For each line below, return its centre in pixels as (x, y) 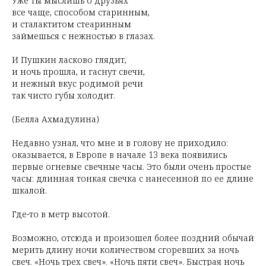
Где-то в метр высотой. (61, 214)
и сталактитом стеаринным (72, 24)
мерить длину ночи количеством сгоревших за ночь (125, 250)
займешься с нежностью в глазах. (83, 36)
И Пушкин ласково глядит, (69, 60)
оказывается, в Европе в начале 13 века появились (119, 155)
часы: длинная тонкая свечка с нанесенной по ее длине (133, 178)
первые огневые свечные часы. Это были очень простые (132, 167)
